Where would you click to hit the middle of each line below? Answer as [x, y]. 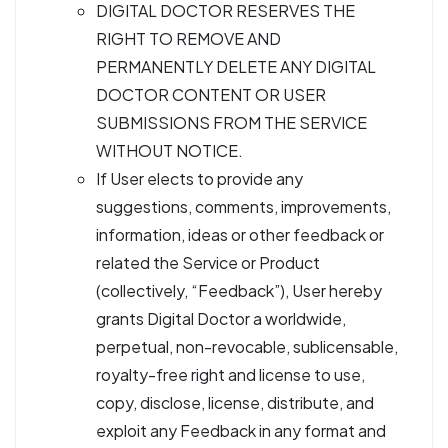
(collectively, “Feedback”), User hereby [239, 290]
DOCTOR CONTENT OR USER [211, 94]
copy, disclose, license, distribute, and [235, 402]
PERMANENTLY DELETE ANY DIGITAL [236, 66]
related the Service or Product [208, 262]
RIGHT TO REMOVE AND [188, 38]
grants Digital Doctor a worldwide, [221, 318]
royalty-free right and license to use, [230, 374]
